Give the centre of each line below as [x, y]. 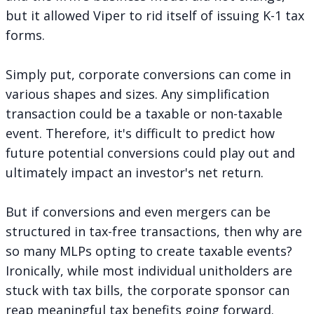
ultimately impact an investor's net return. [135, 172]
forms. [25, 35]
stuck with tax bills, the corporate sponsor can [148, 290]
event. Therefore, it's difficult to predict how [140, 133]
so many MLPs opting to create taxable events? [149, 251]
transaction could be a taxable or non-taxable [144, 113]
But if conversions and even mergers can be [138, 211]
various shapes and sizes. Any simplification [137, 94]
